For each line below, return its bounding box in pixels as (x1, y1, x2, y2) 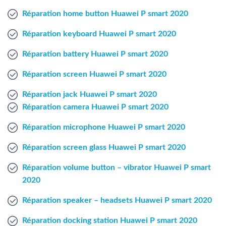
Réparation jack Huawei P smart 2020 (22, 90, 157, 98)
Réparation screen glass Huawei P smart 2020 (22, 143, 186, 151)
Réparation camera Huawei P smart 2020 (22, 103, 168, 111)
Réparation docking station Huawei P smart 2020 (22, 216, 197, 224)
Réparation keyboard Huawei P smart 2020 (22, 30, 176, 38)
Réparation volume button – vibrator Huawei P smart (22, 163, 211, 172)
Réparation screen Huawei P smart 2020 (22, 70, 166, 78)
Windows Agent (84, 1, 142, 9)
